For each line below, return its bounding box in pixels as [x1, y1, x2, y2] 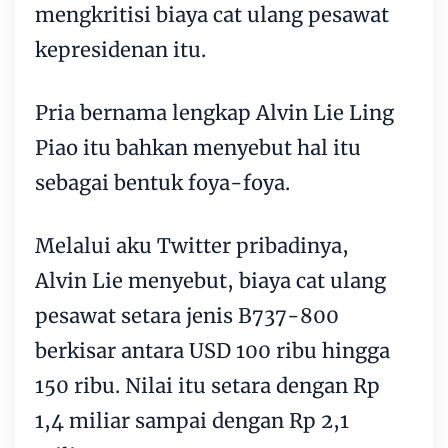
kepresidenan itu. [35, 36, 206, 62]
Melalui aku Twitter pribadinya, [35, 232, 349, 258]
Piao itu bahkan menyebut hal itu [35, 134, 361, 160]
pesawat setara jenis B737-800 [35, 302, 339, 328]
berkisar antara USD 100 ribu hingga [35, 337, 390, 363]
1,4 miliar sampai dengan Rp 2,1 [35, 407, 349, 433]
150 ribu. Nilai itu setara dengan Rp [35, 372, 380, 398]
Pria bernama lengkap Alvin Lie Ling [35, 99, 394, 125]
